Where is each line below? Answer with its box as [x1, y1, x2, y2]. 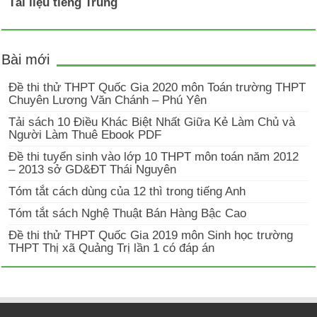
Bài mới [1, 52, 50, 68]
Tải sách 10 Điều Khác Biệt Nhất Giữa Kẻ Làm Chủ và [8, 115, 296, 129]
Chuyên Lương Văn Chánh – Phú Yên [8, 93, 207, 108]
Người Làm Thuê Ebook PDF [8, 128, 162, 142]
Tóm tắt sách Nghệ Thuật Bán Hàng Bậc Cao [8, 207, 247, 221]
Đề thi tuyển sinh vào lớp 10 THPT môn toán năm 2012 [8, 150, 299, 164]
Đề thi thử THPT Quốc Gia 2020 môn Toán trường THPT [8, 81, 306, 95]
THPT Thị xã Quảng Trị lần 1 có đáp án [8, 241, 215, 255]
